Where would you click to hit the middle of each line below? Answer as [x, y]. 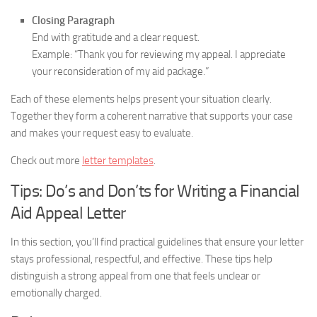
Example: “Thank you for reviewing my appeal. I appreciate [159, 54]
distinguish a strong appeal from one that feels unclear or [136, 276]
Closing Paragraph [73, 21]
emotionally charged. [56, 293]
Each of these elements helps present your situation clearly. [141, 99]
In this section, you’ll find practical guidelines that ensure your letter [157, 242]
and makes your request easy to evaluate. [102, 133]
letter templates [118, 161]
